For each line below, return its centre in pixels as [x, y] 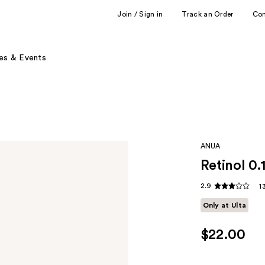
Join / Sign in [140, 14]
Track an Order [208, 14]
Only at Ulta [224, 206]
